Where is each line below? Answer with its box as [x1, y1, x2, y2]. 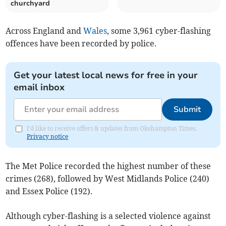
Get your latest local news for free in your [14, 69, 198, 81]
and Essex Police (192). [6, 186, 93, 196]
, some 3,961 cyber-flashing [107, 25, 211, 36]
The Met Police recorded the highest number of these [6, 160, 211, 171]
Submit [173, 103, 201, 115]
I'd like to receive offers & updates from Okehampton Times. [27, 124, 197, 132]
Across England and [6, 25, 84, 36]
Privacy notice [27, 132, 69, 140]
